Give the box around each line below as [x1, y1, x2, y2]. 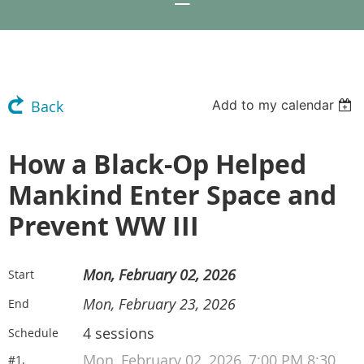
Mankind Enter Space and [8, 177, 336, 213]
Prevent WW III [8, 208, 199, 244]
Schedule [8, 325, 58, 340]
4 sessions [83, 324, 154, 343]
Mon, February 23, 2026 [83, 295, 236, 314]
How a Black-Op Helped [8, 146, 306, 182]
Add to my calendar [212, 97, 335, 113]
